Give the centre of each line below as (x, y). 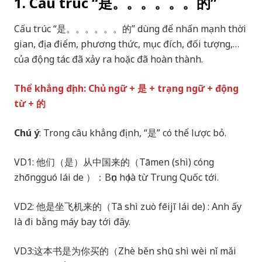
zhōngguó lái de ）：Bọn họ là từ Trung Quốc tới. (118, 177)
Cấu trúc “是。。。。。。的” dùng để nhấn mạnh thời (130, 29)
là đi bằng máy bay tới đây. (73, 222)
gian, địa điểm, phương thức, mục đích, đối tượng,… (127, 44)
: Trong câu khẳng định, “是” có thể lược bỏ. (134, 133)
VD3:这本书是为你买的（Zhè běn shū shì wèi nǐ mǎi (125, 251)
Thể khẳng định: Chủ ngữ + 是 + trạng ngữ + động (126, 89)
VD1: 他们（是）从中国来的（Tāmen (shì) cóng (114, 162)
